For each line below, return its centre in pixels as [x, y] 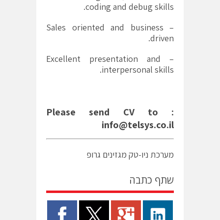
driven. [162, 38]
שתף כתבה [151, 180]
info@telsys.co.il [138, 124]
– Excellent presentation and [103, 58]
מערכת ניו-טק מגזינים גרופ [130, 154]
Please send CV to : [110, 112]
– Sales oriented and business [105, 27]
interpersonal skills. [138, 69]
